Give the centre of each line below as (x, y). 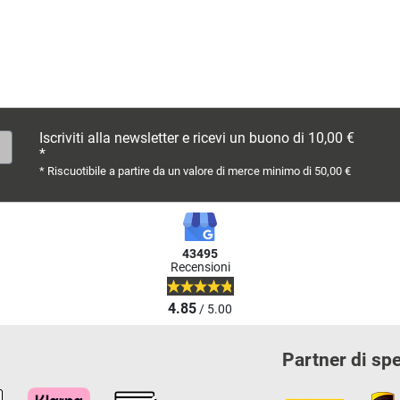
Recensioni (200, 268)
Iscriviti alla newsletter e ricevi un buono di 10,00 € (197, 138)
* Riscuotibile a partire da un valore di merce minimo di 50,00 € (195, 171)
